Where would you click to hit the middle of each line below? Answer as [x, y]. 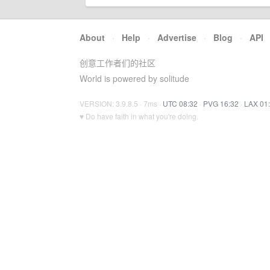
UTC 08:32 [180, 103]
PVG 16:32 [221, 103]
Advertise [177, 37]
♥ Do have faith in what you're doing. [139, 116]
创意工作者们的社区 [118, 63]
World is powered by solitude [134, 78]
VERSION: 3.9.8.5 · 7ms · [121, 103]
